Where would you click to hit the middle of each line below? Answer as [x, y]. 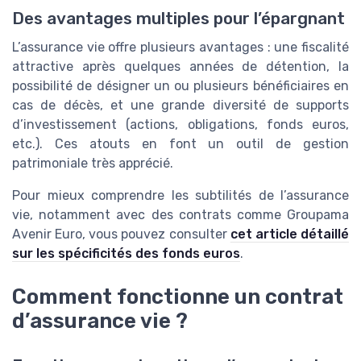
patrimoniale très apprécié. [93, 163]
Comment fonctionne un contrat [178, 296]
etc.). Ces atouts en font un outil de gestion [180, 143]
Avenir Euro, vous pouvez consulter [121, 234]
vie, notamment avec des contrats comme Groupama [180, 214]
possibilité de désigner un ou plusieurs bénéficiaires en [180, 85]
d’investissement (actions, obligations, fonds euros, [180, 124]
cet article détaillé [290, 234]
